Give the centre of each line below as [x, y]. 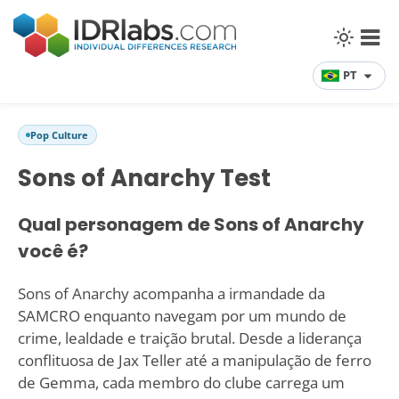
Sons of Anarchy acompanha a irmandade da [171, 294]
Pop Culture [59, 135]
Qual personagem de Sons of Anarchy [191, 225]
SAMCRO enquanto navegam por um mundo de [182, 316]
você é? [53, 252]
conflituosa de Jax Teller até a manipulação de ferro [194, 361]
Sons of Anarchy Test [144, 178]
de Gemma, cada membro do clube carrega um [181, 383]
